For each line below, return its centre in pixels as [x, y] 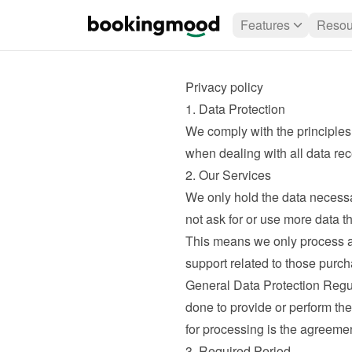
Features [265, 25]
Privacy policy [224, 87]
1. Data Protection [235, 109]
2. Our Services [228, 175]
